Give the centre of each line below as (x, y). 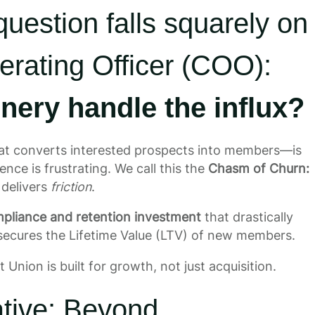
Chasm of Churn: (258, 168)
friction (71, 186)
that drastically (247, 217)
